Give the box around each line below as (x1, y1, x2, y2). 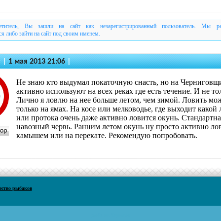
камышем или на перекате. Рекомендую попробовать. (16, 131, 197, 140)
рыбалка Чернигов (91, 212, 130, 218)
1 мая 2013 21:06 (8, 57, 65, 66)
